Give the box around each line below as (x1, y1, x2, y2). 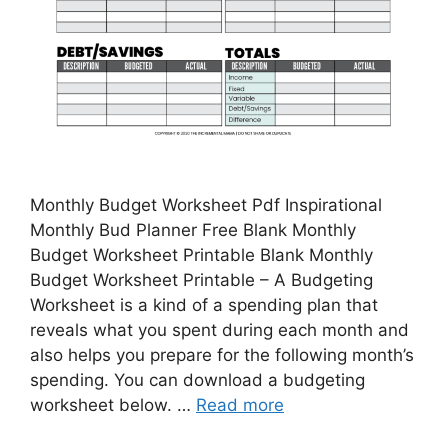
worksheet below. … (30, 394, 196, 415)
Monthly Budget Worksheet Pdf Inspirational (30, 194, 382, 215)
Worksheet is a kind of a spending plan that (30, 294, 378, 315)
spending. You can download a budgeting (30, 369, 365, 390)
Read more (196, 394, 284, 415)
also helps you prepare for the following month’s (30, 344, 414, 365)
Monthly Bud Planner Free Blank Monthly (30, 219, 356, 240)
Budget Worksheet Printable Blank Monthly (30, 244, 373, 265)
